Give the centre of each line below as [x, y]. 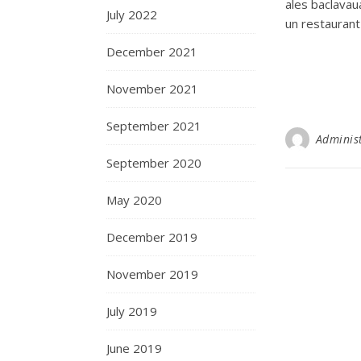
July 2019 [132, 311]
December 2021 [152, 52]
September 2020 [154, 163]
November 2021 [152, 89]
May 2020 [134, 200]
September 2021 [154, 126]
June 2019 [134, 348]
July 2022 [132, 15]
